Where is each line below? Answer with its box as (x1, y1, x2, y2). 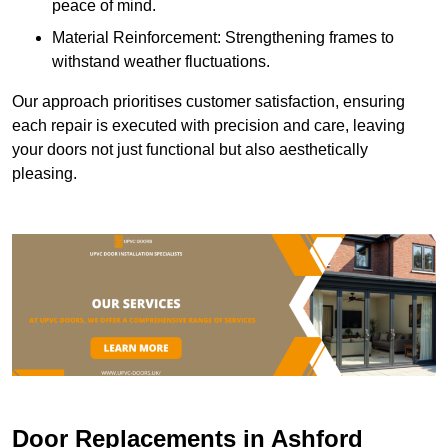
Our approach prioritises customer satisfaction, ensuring (12, 93, 405, 111)
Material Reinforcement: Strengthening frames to (52, 29, 394, 47)
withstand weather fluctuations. (52, 53, 270, 71)
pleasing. (12, 165, 77, 183)
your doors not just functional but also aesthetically (12, 141, 368, 159)
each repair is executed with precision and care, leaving (12, 117, 405, 135)
